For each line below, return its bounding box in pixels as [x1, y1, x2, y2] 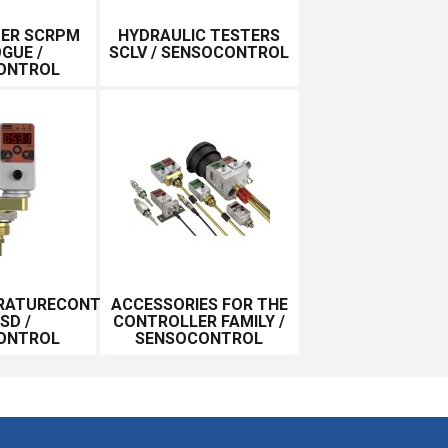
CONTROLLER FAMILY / [113, 311, 286, 331]
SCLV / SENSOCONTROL [109, 42, 290, 62]
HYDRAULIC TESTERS [118, 25, 281, 45]
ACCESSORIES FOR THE [110, 294, 288, 314]
